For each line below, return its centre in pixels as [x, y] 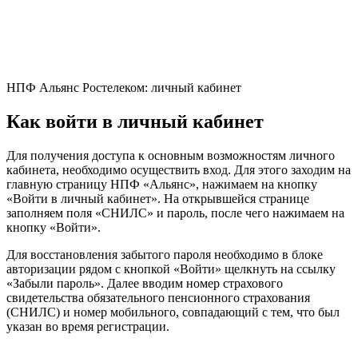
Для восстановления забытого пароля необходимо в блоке [165, 255]
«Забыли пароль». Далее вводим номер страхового [145, 284]
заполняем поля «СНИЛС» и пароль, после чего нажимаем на [175, 213]
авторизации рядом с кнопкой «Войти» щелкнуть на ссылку [171, 269]
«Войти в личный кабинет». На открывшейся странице [158, 199]
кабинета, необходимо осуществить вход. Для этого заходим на [179, 170]
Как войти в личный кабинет [135, 122]
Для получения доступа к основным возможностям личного [171, 156]
